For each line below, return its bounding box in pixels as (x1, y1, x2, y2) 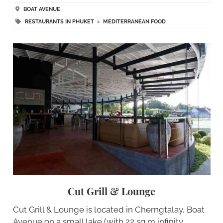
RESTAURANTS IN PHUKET (24, 18, 94, 25)
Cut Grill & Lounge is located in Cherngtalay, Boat (12, 204, 205, 215)
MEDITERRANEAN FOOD (103, 18, 166, 25)
